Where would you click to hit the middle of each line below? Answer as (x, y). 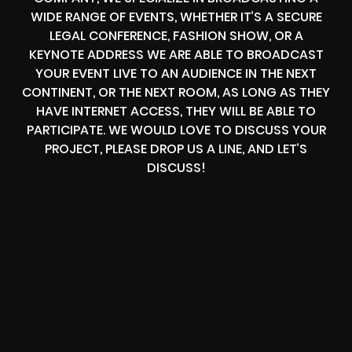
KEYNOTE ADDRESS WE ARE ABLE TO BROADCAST (176, 54)
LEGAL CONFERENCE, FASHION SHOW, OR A (176, 35)
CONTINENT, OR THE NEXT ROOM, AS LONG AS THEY (176, 92)
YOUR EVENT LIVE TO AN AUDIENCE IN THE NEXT (176, 73)
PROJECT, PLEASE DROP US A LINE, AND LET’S (176, 148)
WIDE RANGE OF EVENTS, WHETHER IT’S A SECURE (176, 16)
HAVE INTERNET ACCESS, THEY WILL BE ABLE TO (176, 111)
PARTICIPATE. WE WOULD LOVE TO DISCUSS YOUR (176, 130)
